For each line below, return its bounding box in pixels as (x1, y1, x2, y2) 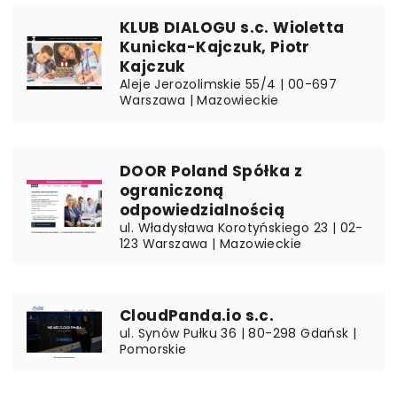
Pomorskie (120, 340, 187, 358)
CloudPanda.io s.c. (120, 305, 275, 326)
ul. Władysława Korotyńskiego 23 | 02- (120, 219, 363, 237)
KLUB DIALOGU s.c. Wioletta (120, 17, 345, 38)
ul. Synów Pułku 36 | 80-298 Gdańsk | (120, 324, 357, 342)
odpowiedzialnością (120, 199, 285, 221)
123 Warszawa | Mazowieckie (120, 235, 302, 253)
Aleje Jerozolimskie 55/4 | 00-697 (120, 75, 338, 93)
